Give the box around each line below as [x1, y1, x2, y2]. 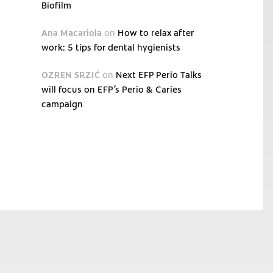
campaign [41, 97, 83, 110]
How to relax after [118, 26, 194, 39]
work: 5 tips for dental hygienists [41, 41, 181, 54]
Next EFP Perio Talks [116, 68, 202, 81]
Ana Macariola [41, 26, 102, 39]
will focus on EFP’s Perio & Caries [41, 83, 182, 96]
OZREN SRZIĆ [41, 68, 101, 81]
